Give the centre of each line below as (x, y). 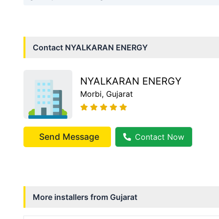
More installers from (71, 197)
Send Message (69, 136)
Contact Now (160, 137)
